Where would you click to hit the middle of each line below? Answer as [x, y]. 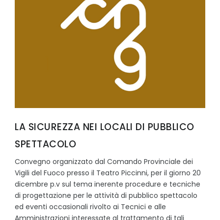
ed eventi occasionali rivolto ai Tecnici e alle [90, 206]
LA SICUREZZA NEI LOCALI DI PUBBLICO [105, 127]
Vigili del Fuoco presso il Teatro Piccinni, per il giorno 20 [108, 173]
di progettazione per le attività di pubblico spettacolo [106, 195]
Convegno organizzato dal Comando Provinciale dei [104, 161]
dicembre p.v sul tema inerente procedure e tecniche [108, 184]
